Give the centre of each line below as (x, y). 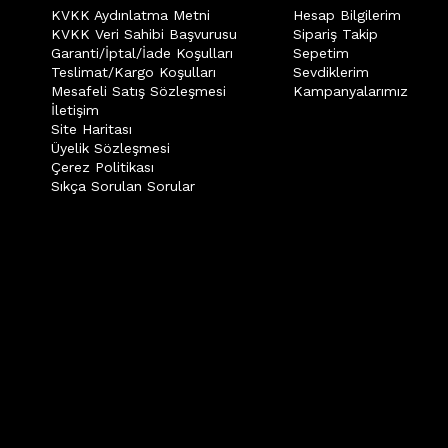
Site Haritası (91, 129)
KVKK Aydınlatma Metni (130, 15)
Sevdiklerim (331, 72)
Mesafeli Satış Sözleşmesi (138, 91)
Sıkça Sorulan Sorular (123, 186)
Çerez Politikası (102, 167)
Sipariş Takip (335, 34)
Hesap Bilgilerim (347, 15)
